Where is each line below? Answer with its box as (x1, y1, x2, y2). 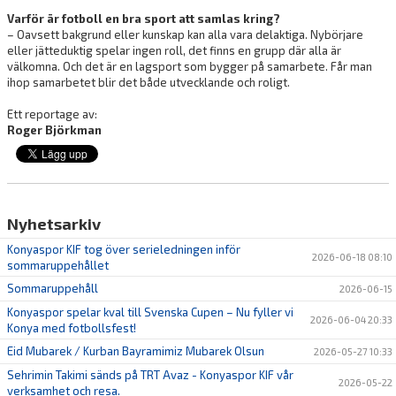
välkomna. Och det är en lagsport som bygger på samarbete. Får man (7, 59, 372, 74)
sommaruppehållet (7, 258, 109, 273)
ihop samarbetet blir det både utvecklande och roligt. (7, 75, 290, 90)
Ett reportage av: (7, 107, 97, 122)
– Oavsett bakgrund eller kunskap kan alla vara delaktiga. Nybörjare (7, 27, 363, 42)
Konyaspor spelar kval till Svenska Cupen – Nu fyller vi (7, 305, 293, 320)
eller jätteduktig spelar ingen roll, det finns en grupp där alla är (7, 43, 341, 58)
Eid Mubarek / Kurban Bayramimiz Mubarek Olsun (7, 344, 264, 359)
